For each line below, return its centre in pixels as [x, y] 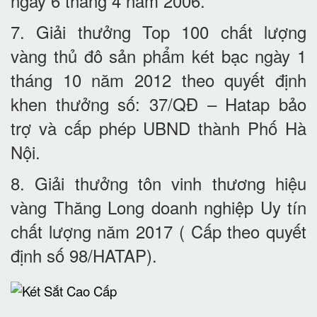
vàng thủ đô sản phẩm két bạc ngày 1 [158, 56]
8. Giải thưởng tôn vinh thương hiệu [158, 183]
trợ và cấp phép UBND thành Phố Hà [158, 128]
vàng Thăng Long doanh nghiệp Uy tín [158, 207]
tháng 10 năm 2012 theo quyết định [158, 80]
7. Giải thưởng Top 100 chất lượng [158, 31]
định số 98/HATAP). [84, 255]
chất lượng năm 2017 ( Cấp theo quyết [158, 231]
